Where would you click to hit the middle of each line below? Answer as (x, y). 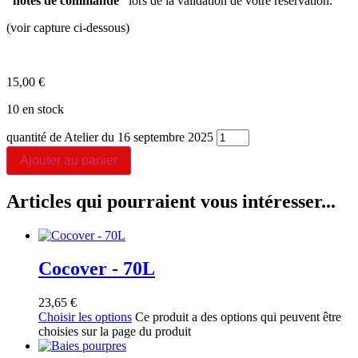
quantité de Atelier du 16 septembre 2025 (110, 137)
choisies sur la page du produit (115, 332)
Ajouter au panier (69, 160)
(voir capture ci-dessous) (68, 27)
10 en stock (35, 109)
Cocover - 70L (97, 269)
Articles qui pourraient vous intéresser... (171, 201)
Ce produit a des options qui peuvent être (238, 317)
